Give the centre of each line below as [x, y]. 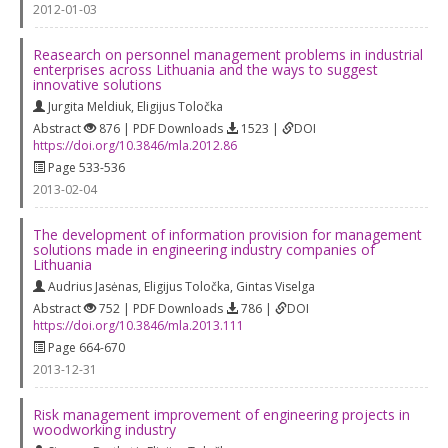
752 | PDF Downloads [161, 308]
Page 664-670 [85, 347]
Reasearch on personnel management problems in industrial [228, 54]
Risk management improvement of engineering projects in [221, 414]
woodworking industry [104, 429]
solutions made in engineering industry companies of [204, 249]
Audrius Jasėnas [93, 286]
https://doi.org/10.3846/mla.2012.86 [135, 145]
